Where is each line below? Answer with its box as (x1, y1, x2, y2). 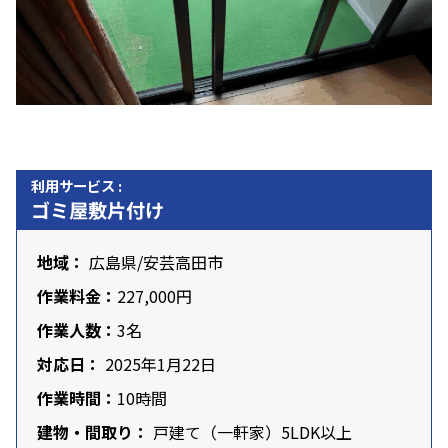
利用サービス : (31, 175, 122, 197)
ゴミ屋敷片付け (30, 196, 165, 225)
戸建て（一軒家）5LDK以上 (149, 420, 352, 445)
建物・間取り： (37, 420, 149, 445)
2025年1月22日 (105, 352, 216, 377)
